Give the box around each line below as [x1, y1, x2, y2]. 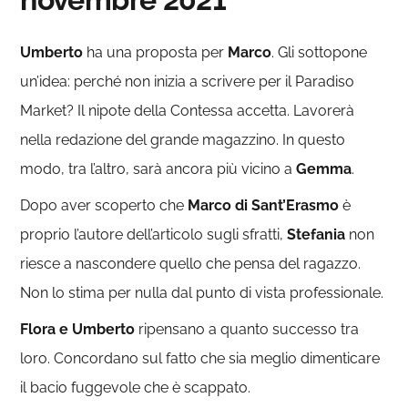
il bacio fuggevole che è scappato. [20, 379, 251, 396]
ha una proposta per [83, 44, 229, 61]
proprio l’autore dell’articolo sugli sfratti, [20, 226, 288, 243]
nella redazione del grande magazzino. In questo [20, 131, 346, 148]
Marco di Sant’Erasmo [188, 197, 340, 214]
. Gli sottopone [271, 44, 368, 61]
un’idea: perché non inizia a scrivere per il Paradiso [20, 73, 355, 90]
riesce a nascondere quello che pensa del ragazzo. [20, 255, 362, 272]
